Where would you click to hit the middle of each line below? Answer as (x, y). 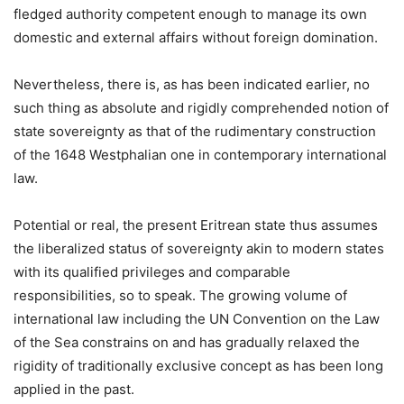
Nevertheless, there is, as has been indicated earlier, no (192, 85)
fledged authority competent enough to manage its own (190, 14)
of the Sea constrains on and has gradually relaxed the (187, 343)
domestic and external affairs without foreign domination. (196, 38)
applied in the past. (74, 390)
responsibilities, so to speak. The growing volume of (180, 296)
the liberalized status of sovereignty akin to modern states (199, 249)
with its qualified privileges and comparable (152, 272)
